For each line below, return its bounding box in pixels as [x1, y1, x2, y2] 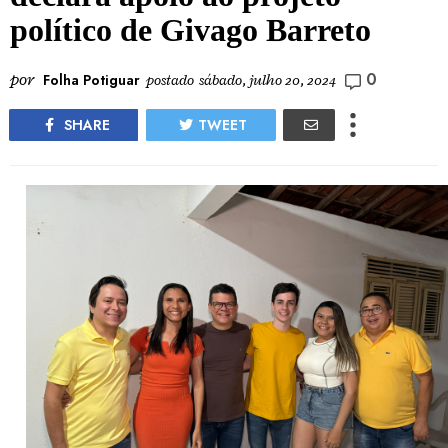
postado [146, 70, 197, 90]
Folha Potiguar [43, 69, 140, 90]
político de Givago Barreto [10, 11, 371, 48]
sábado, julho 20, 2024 [199, 70, 336, 90]
